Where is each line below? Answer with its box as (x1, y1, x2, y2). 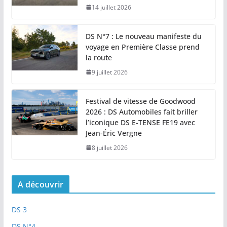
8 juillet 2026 (91, 143, 128, 152)
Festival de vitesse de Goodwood (85, 96, 196, 106)
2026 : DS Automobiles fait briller (85, 106, 198, 117)
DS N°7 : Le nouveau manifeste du (85, 31, 202, 41)
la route (85, 52, 112, 62)
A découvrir (17, 178, 64, 190)
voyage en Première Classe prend (85, 42, 200, 52)
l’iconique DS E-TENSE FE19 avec (85, 117, 195, 127)
